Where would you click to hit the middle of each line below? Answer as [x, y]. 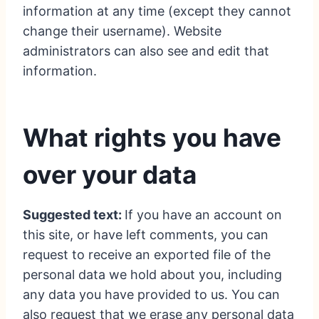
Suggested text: [74, 215]
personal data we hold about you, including [152, 275]
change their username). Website [122, 31]
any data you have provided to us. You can [151, 295]
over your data [110, 174]
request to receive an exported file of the [147, 255]
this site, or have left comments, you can [146, 235]
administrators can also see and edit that [146, 51]
